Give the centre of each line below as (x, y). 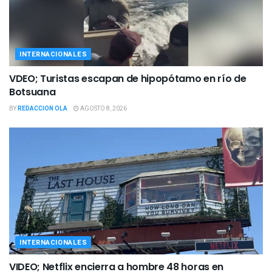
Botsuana (32, 92)
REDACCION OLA (42, 109)
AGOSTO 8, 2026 (103, 109)
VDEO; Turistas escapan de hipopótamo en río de (128, 79)
